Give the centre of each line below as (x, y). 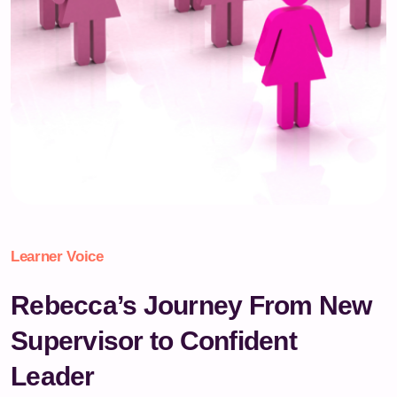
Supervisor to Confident (154, 340)
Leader (53, 376)
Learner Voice (57, 256)
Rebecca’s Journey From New (191, 305)
